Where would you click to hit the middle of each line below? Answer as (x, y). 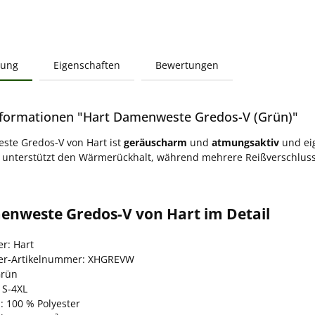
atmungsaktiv (245, 142)
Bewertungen (187, 65)
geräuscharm (155, 142)
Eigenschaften (87, 65)
